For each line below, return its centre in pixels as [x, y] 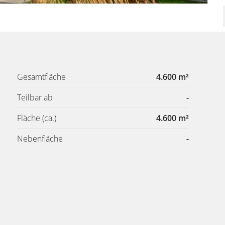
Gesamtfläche [41, 77]
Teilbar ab [35, 97]
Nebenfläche [40, 139]
